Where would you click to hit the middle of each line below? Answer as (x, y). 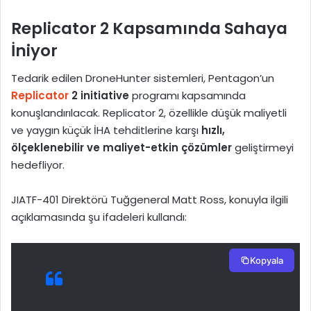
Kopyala (267, 261)
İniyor (34, 50)
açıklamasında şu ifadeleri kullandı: (99, 217)
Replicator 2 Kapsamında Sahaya (149, 28)
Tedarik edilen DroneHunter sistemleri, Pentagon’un (143, 78)
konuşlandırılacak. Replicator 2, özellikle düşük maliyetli (149, 113)
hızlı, (213, 131)
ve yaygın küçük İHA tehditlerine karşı (106, 131)
